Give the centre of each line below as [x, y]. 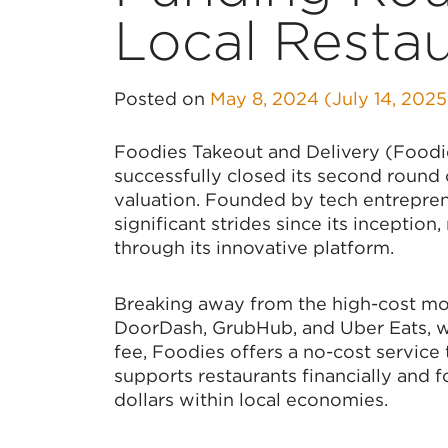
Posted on [162, 98]
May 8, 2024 [264, 98]
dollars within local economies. [251, 399]
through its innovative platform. [254, 247]
